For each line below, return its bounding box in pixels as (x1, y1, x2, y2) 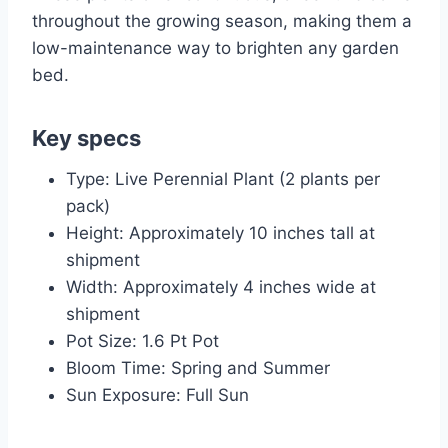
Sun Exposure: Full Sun (66, 385, 249, 406)
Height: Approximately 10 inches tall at (66, 223, 375, 244)
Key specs (32, 125, 141, 152)
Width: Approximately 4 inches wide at (66, 277, 376, 298)
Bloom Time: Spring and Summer (66, 358, 330, 379)
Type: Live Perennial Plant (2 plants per (66, 169, 380, 190)
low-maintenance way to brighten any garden (32, 38, 399, 59)
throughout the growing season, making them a (32, 11, 412, 32)
